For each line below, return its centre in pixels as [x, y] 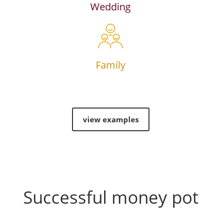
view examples [110, 119]
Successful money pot [110, 197]
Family [110, 65]
